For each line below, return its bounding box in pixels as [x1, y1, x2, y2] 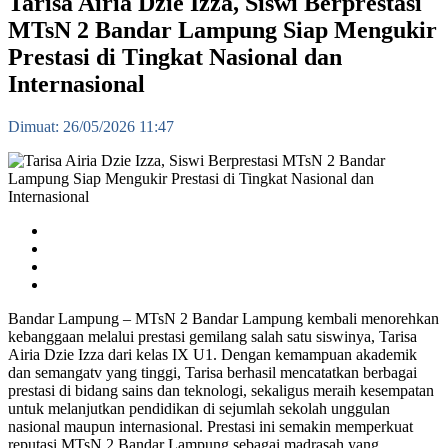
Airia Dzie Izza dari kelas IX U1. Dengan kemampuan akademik [8, 346, 417, 364]
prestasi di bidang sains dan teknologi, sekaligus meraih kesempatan [8, 382, 434, 400]
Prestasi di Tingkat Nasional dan [8, 44, 342, 71]
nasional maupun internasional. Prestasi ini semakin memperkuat [8, 418, 413, 436]
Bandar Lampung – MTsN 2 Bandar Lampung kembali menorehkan [8, 310, 439, 328]
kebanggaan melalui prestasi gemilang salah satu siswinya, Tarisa [8, 328, 417, 346]
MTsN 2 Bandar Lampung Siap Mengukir [8, 17, 437, 44]
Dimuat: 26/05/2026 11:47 [8, 118, 174, 136]
